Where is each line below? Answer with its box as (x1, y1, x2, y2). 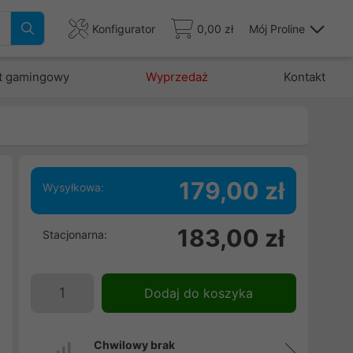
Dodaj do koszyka (144, 285, 254, 301)
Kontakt (283, 69, 325, 84)
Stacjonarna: (42, 228, 107, 241)
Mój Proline (249, 21, 305, 35)
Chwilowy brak (93, 338, 175, 351)
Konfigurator (92, 21, 155, 35)
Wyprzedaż (145, 69, 208, 84)
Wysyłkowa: (42, 180, 104, 194)
